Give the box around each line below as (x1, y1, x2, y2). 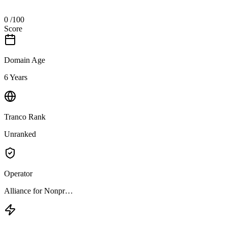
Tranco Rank (4, 112, 46, 121)
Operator (4, 169, 32, 178)
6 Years (4, 72, 27, 82)
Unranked (4, 129, 36, 138)
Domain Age (4, 55, 45, 64)
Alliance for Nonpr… (4, 186, 73, 195)
